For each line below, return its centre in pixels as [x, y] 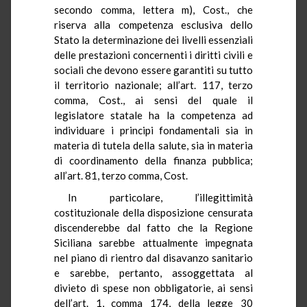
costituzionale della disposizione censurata [153, 212]
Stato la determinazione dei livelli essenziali [153, 39]
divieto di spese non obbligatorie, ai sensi [153, 287]
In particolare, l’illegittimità [160, 197]
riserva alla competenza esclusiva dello [153, 24]
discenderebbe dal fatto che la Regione [153, 227]
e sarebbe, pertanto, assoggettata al [153, 272]
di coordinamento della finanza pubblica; [153, 160]
